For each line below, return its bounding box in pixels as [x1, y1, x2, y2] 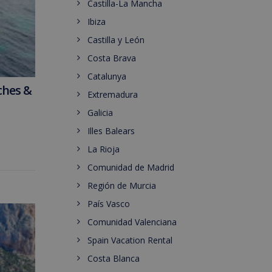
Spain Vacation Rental [87, 234, 172, 246]
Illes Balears [87, 125, 135, 137]
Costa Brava [87, 52, 136, 64]
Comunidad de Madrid [87, 161, 174, 173]
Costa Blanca [87, 253, 140, 264]
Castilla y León [87, 34, 144, 46]
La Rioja [87, 143, 120, 155]
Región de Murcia [87, 180, 156, 191]
